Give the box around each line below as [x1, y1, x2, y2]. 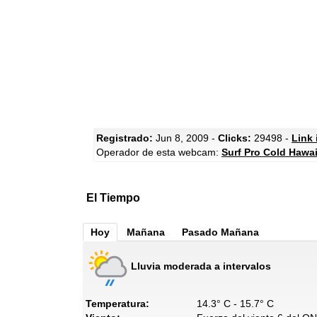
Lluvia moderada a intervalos [131, 260, 271, 272]
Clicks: [218, 132, 251, 144]
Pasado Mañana [182, 226, 259, 238]
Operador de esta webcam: [96, 146, 221, 158]
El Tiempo [86, 192, 140, 204]
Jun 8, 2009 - [153, 132, 218, 144]
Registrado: [96, 132, 153, 144]
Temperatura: [86, 298, 149, 309]
